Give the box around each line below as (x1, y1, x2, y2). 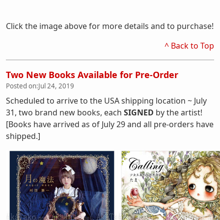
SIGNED (124, 107, 154, 118)
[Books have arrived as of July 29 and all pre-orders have (6, 119, 214, 130)
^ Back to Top (165, 40, 214, 51)
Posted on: (6, 82, 38, 90)
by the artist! (154, 107, 202, 118)
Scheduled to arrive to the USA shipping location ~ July (6, 95, 207, 106)
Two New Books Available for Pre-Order (6, 69, 178, 81)
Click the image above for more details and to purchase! (6, 21, 214, 31)
